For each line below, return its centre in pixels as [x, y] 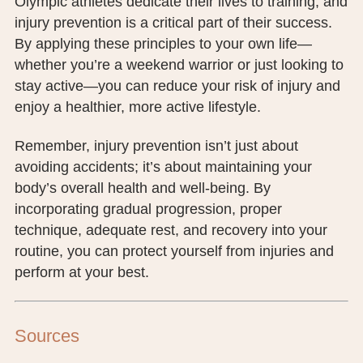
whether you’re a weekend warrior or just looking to [179, 64]
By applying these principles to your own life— [163, 43]
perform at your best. [81, 272]
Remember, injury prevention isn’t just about [156, 145]
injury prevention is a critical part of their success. [173, 22]
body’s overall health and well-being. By [142, 188]
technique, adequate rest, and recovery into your [171, 230]
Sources [47, 335]
